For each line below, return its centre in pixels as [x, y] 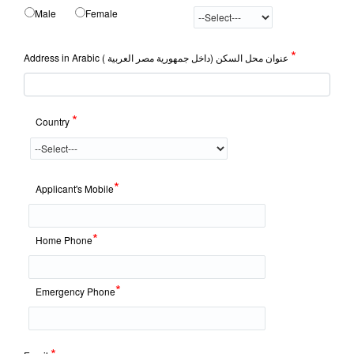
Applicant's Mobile [75, 188]
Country [54, 121]
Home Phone [64, 239]
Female [102, 13]
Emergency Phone [75, 291]
